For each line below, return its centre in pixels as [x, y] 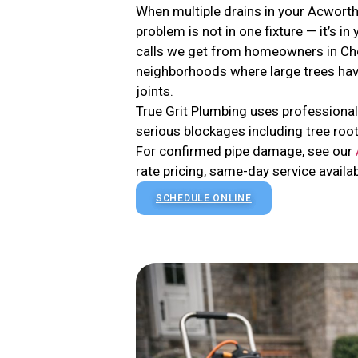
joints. [155, 91]
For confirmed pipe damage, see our [246, 151]
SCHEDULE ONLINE [204, 198]
